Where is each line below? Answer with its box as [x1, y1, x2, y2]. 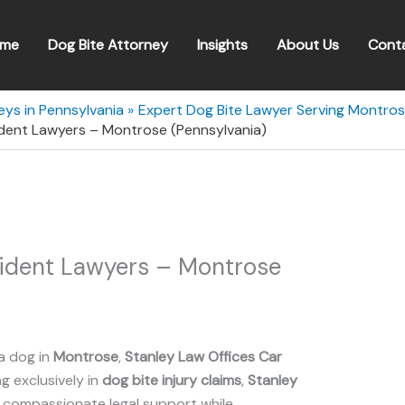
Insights [197, 35, 248, 54]
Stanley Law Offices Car [125, 347, 282, 366]
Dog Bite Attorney [48, 35, 168, 54]
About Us [277, 35, 339, 54]
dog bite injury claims [102, 371, 241, 390]
